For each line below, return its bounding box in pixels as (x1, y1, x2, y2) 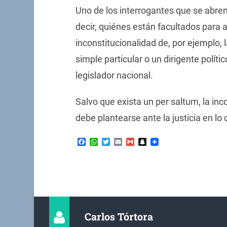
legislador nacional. (75, 70, 153, 81)
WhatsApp (97, 136, 135, 146)
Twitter (109, 136, 135, 146)
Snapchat (146, 136, 181, 146)
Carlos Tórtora (85, 210, 154, 223)
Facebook (85, 136, 121, 146)
